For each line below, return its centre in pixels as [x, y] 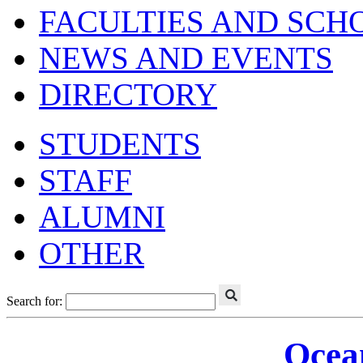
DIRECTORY [128, 94]
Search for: [34, 301]
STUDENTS [120, 144]
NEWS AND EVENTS [186, 58]
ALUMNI [102, 217]
